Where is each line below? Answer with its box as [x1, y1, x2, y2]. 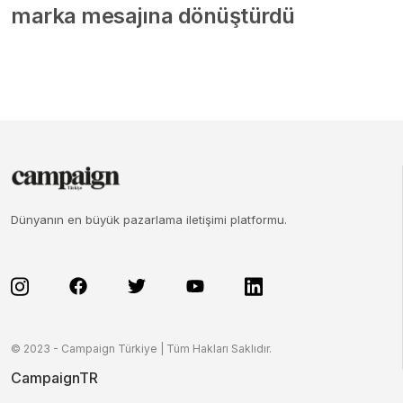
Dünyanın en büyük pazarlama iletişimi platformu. [11, 211, 287, 227]
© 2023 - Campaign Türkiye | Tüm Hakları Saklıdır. [11, 341, 272, 355]
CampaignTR [11, 368, 98, 387]
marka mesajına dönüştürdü [11, 2, 296, 29]
